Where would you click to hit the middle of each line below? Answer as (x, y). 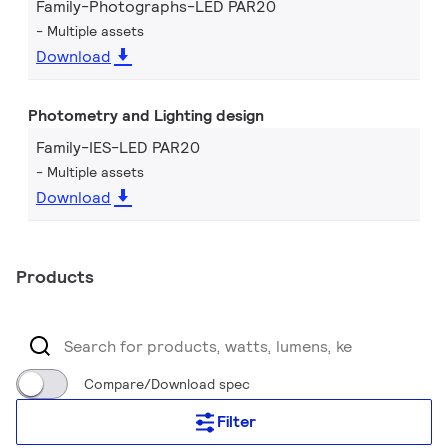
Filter (236, 421)
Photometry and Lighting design (146, 115)
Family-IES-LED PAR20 (118, 147)
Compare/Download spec (167, 384)
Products (55, 276)
